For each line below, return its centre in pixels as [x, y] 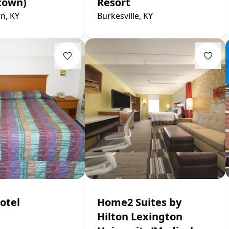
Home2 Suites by [139, 202]
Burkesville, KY [125, 16]
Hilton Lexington [140, 216]
